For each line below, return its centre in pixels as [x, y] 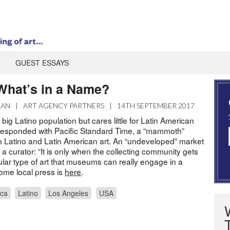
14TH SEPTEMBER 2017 [156, 105]
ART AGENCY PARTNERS [64, 105]
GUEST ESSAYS [42, 62]
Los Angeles [69, 193]
